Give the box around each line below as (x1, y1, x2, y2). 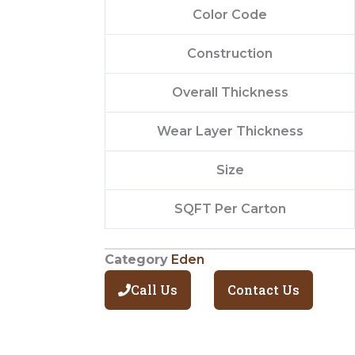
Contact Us (227, 281, 300, 298)
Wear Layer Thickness (156, 123, 303, 139)
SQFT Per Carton (174, 200, 286, 216)
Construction (187, 45, 273, 61)
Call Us (131, 281, 177, 298)
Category (105, 251, 168, 267)
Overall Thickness (171, 84, 288, 100)
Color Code (193, 6, 267, 22)
